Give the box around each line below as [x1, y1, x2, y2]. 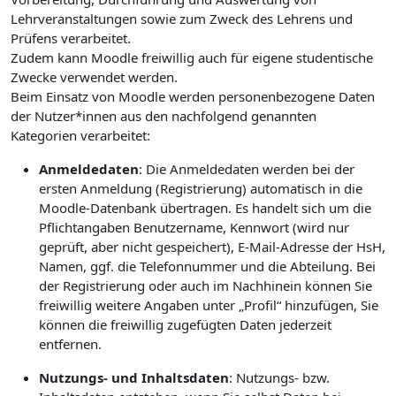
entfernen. [39, 335, 102, 353]
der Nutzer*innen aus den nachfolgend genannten [11, 107, 316, 125]
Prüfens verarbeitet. [11, 29, 131, 47]
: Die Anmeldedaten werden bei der [139, 160, 354, 178]
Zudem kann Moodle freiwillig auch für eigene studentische [11, 49, 373, 66]
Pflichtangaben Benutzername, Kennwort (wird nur [39, 218, 349, 236]
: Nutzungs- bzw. [229, 369, 330, 386]
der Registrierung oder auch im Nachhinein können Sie [39, 277, 372, 294]
